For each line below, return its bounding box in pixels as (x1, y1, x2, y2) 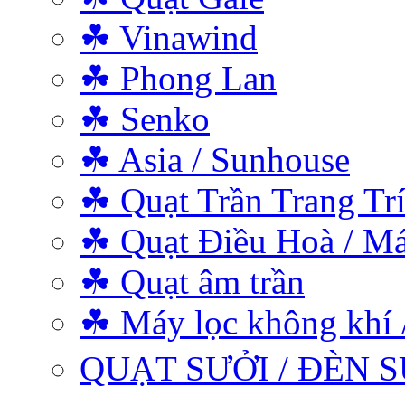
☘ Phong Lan (80, 59, 277, 98)
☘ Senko (80, 99, 210, 138)
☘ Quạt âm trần (80, 262, 305, 301)
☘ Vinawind (80, 18, 258, 57)
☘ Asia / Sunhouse (80, 140, 350, 179)
